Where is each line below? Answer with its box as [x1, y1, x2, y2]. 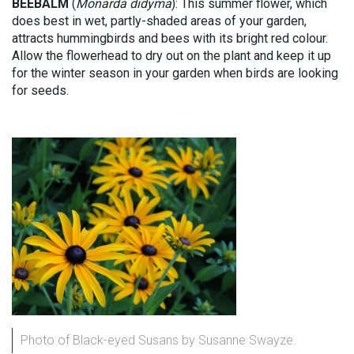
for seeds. [12, 83, 69, 98]
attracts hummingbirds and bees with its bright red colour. [12, 31, 331, 46]
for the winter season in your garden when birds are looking [12, 66, 338, 81]
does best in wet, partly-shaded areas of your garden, [12, 13, 307, 28]
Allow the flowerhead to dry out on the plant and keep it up [12, 48, 331, 63]
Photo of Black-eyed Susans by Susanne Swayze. [21, 333, 296, 348]
